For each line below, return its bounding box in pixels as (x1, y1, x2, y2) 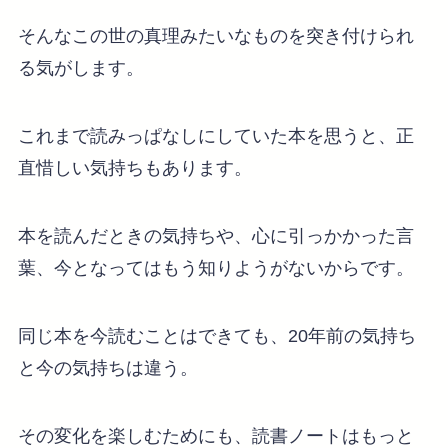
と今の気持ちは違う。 (17, 357, 198, 378)
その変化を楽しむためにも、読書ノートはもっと (17, 425, 414, 446)
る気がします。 (17, 58, 144, 79)
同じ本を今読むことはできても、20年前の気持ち (17, 325, 416, 346)
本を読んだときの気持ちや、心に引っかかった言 (17, 225, 414, 246)
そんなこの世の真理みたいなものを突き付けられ (17, 26, 414, 47)
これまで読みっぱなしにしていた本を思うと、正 (17, 126, 414, 147)
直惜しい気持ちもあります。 (17, 158, 252, 179)
